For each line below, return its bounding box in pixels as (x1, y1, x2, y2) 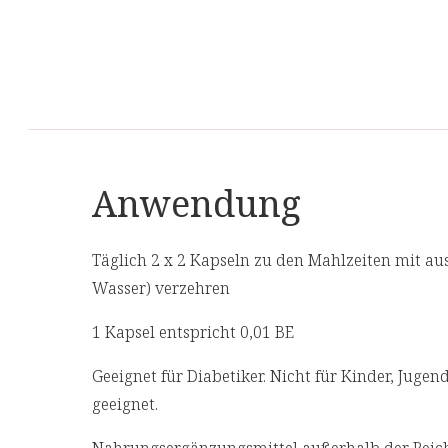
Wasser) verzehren (92, 277, 234, 300)
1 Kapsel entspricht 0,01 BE (92, 321, 294, 344)
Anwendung (92, 179, 301, 229)
